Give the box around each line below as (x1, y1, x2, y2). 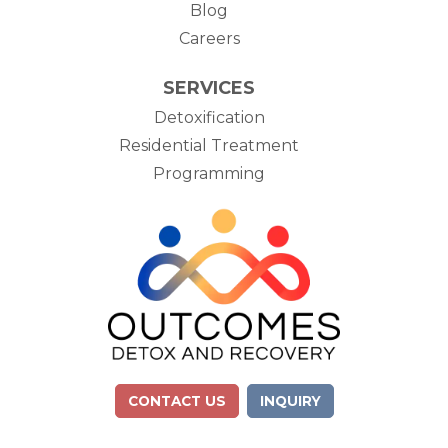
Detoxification (153, 108, 265, 127)
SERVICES (163, 77, 255, 99)
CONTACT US (127, 392, 226, 409)
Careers (178, 29, 240, 48)
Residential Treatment (119, 136, 299, 155)
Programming (153, 164, 265, 183)
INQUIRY (259, 392, 321, 409)
